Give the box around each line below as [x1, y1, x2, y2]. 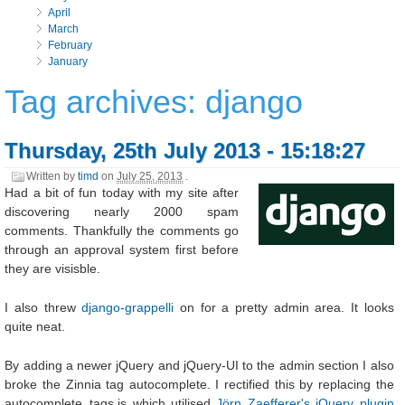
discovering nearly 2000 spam [5, 204, 239, 220]
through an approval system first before [5, 242, 239, 258]
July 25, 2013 [117, 170, 184, 184]
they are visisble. [5, 261, 101, 277]
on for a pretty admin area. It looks [174, 300, 394, 316]
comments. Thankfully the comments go [5, 223, 239, 239]
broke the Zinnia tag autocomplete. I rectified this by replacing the [5, 376, 394, 391]
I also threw [5, 300, 82, 316]
